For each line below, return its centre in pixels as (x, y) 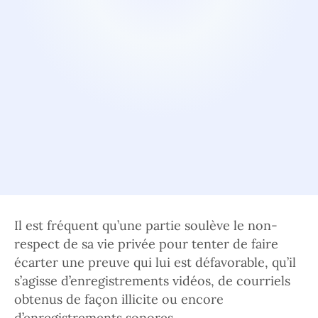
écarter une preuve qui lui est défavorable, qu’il (155, 262)
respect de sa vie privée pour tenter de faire (146, 244)
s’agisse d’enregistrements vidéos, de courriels (152, 281)
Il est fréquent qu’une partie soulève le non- (146, 225)
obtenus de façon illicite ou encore (119, 299)
